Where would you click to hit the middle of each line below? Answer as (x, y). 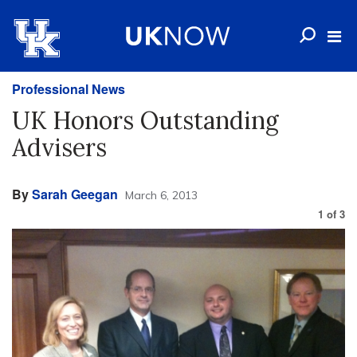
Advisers (59, 147)
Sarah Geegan (75, 194)
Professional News (69, 89)
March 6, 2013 (161, 195)
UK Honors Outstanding (145, 120)
